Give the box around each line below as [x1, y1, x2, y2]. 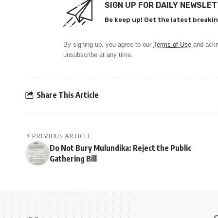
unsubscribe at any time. [63, 51, 133, 58]
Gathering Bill [50, 153, 97, 163]
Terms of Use [153, 40, 191, 48]
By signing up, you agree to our [63, 40, 153, 48]
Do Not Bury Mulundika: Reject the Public [50, 143, 191, 153]
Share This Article [36, 90, 99, 100]
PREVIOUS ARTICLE [32, 131, 91, 140]
